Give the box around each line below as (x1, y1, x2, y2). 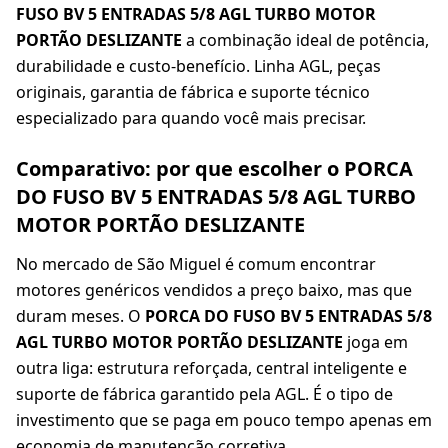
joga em (343, 331, 408, 354)
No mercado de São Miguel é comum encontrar (16, 253, 376, 276)
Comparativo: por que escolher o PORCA (16, 155, 413, 183)
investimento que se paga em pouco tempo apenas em (16, 409, 432, 432)
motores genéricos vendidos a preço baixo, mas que (16, 279, 412, 302)
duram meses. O (16, 305, 145, 328)
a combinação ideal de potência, (182, 29, 429, 52)
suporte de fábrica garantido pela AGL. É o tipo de (16, 383, 393, 406)
